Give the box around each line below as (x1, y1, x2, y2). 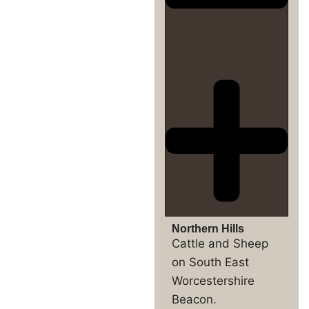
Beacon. (172, 292, 217, 306)
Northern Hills (172, 222, 244, 235)
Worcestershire (172, 273, 255, 288)
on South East (172, 255, 249, 269)
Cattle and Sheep (172, 236, 268, 250)
